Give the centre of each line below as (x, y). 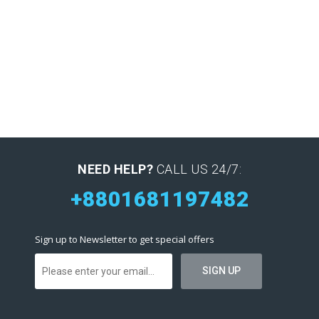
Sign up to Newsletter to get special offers (125, 239)
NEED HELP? (115, 169)
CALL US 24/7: (197, 169)
